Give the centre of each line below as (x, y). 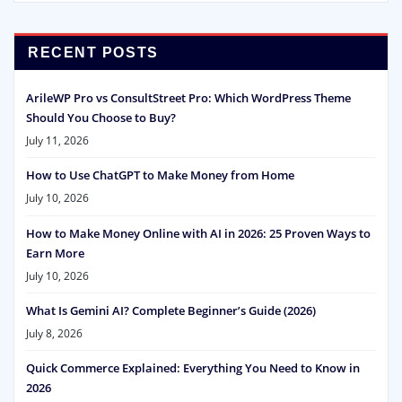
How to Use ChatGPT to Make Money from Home (160, 175)
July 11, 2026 (57, 141)
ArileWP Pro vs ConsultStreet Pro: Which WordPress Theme (188, 98)
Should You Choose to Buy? (101, 118)
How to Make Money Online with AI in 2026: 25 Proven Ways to (198, 233)
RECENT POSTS (93, 52)
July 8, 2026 (54, 334)
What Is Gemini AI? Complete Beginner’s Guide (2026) (171, 310)
